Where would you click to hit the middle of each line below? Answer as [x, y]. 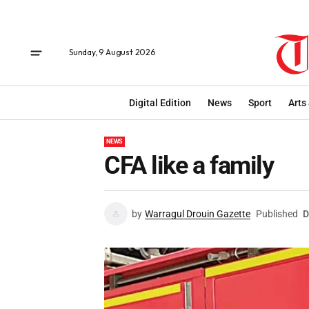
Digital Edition [160, 102]
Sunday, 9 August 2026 [112, 52]
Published [277, 214]
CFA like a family [189, 166]
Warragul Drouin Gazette [198, 214]
